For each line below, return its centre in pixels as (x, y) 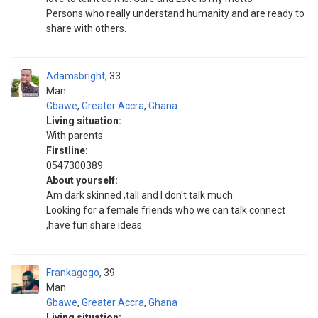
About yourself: (82, 180)
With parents (75, 136)
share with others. (86, 28)
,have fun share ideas (94, 225)
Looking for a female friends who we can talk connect (166, 210)
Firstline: (67, 150)
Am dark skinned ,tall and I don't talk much (139, 195)
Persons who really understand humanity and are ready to (175, 13)
